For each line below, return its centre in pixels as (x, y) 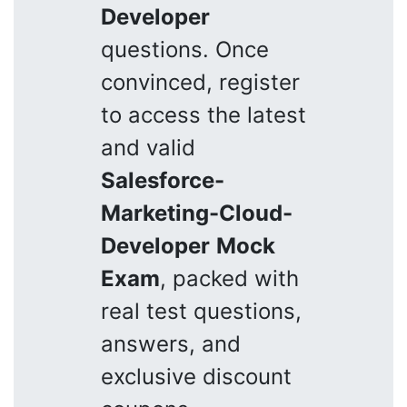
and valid (148, 147)
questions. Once (185, 49)
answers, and (171, 343)
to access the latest (203, 114)
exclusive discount (196, 376)
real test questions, (201, 311)
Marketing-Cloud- (197, 213)
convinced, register (200, 82)
